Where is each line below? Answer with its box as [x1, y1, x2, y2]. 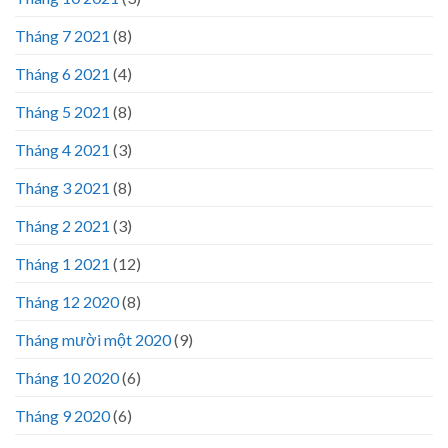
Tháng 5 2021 [15, 101, 110, 121]
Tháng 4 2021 [15, 139, 110, 159]
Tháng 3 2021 [15, 177, 110, 197]
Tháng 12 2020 [15, 291, 119, 311]
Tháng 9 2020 [15, 405, 110, 425]
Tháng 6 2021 [15, 63, 110, 83]
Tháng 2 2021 [15, 215, 110, 235]
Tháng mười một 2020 [15, 329, 171, 349]
